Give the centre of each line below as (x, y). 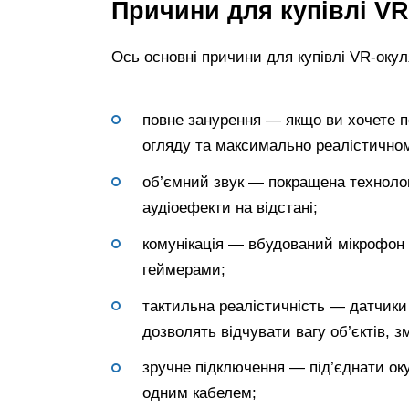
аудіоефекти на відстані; (230, 207)
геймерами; (184, 269)
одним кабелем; (199, 393)
